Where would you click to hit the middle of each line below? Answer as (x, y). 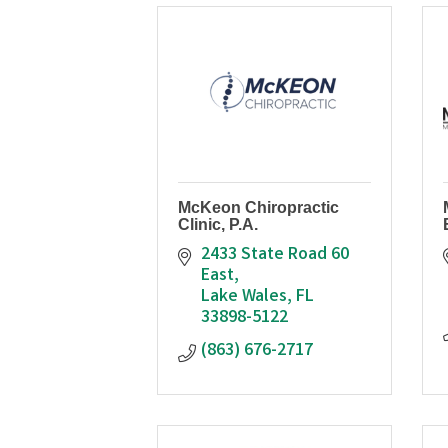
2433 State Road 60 (274, 254)
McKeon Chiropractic (258, 207)
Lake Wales (243, 296)
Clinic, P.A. (218, 224)
